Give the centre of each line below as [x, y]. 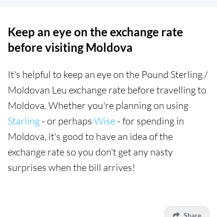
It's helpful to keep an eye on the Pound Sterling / [108, 74]
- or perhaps [67, 121]
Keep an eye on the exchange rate [95, 31]
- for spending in [150, 121]
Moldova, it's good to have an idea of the [90, 136]
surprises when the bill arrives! [71, 167]
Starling [24, 121]
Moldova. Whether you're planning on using [98, 105]
